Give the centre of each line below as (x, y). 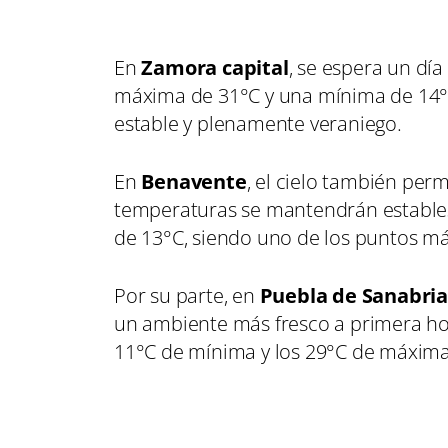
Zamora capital (212, 68)
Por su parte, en (187, 296)
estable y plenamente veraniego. (258, 124)
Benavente (194, 182)
